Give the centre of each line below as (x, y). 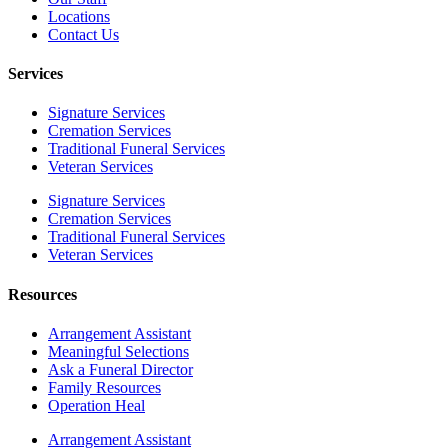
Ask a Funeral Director (120, 369)
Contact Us (83, 34)
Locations (79, 16)
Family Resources (104, 387)
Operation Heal (96, 405)
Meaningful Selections (118, 351)
